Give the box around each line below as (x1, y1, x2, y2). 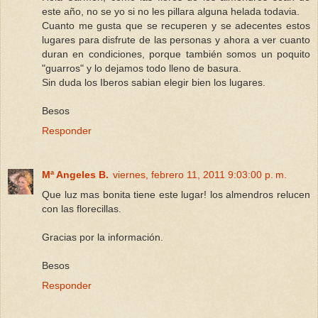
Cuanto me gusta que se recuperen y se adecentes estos (42, 19, 310, 31)
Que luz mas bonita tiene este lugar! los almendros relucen (42, 188, 310, 200)
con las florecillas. (42, 202, 121, 214)
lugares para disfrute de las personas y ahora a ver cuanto (42, 33, 310, 45)
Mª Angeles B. (42, 168, 109, 180)
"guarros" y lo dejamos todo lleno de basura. (42, 62, 241, 74)
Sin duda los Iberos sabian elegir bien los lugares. (42, 76, 265, 88)
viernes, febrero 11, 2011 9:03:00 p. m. (113, 168, 287, 180)
